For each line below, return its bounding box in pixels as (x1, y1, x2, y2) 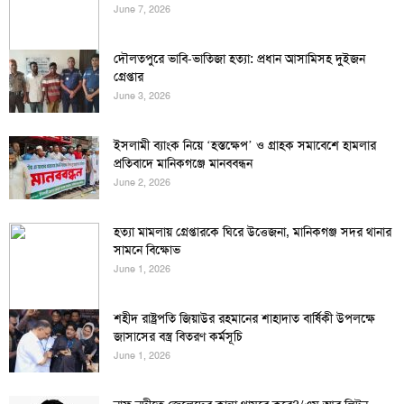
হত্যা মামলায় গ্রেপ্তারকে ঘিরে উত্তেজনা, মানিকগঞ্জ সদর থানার (114, 224, 391, 241)
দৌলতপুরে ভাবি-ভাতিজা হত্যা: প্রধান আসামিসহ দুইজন (114, 50, 365, 68)
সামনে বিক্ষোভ (114, 242, 180, 259)
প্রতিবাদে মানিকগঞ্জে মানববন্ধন (114, 155, 252, 172)
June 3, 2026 (114, 89, 170, 104)
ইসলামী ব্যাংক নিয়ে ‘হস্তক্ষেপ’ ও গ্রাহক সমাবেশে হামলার (114, 137, 376, 154)
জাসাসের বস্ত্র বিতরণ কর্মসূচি (114, 328, 243, 345)
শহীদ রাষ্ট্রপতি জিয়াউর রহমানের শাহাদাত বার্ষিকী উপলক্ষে (114, 310, 375, 327)
